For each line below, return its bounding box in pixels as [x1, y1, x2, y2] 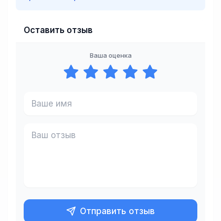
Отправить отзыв [80, 206, 155, 216]
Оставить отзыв [24, 25, 93, 35]
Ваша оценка [89, 51, 132, 59]
